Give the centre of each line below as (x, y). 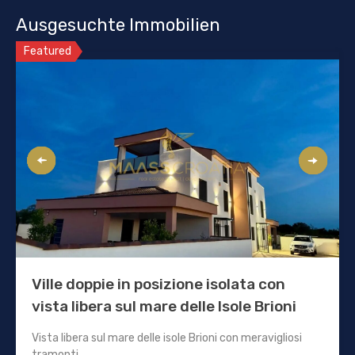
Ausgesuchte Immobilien (118, 25)
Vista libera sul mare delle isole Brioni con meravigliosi (167, 338)
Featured (48, 52)
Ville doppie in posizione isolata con (158, 284)
